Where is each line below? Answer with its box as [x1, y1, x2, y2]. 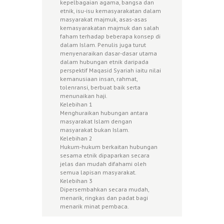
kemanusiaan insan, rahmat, [60, 74, 137, 82]
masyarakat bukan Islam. [60, 125, 129, 133]
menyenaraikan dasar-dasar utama [60, 49, 157, 57]
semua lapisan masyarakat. [60, 168, 136, 176]
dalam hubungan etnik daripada [60, 57, 148, 65]
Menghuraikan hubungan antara [60, 108, 148, 116]
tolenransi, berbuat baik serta [60, 83, 140, 91]
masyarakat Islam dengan [60, 117, 132, 125]
